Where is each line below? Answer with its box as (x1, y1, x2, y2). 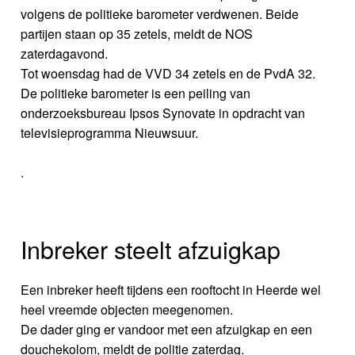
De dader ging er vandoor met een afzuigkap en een (21, 320, 313, 339)
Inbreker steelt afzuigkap (21, 231, 281, 267)
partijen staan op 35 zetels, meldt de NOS (21, 25, 254, 44)
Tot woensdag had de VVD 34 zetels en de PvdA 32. (21, 64, 316, 83)
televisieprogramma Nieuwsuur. (21, 124, 199, 143)
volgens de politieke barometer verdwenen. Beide (21, 5, 300, 24)
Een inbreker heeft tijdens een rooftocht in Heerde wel (21, 281, 322, 300)
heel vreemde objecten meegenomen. (21, 300, 234, 319)
